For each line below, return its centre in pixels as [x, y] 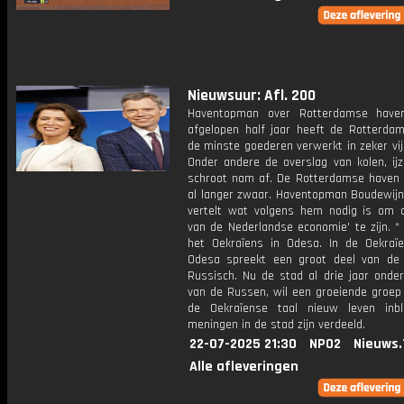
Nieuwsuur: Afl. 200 [252, 96]
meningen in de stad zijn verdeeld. [276, 325]
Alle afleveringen [244, 367]
